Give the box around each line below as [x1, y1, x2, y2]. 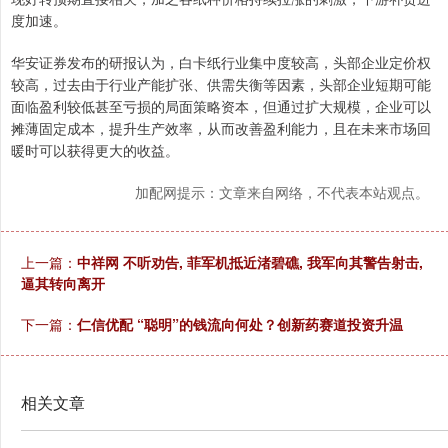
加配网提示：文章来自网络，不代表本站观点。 [135, 182, 429, 203]
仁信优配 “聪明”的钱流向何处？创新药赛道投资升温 [77, 314, 403, 335]
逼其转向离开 [21, 273, 105, 294]
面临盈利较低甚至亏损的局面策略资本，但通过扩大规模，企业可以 [11, 96, 431, 117]
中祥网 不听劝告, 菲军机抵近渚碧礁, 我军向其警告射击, [77, 252, 423, 273]
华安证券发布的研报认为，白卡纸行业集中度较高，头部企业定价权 [11, 52, 431, 73]
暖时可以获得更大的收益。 [11, 140, 179, 161]
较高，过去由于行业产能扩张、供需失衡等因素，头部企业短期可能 [11, 74, 431, 95]
